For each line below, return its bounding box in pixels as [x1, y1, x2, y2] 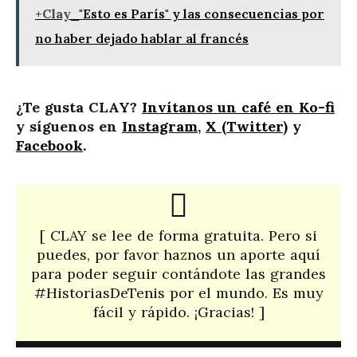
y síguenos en [16, 117, 122, 135]
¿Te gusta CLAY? [16, 98, 142, 116]
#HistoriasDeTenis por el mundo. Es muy [33, 284, 324, 302]
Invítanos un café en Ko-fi [142, 98, 335, 116]
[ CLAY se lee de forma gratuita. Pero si [40, 226, 317, 245]
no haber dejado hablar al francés [35, 30, 249, 46]
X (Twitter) [206, 117, 288, 135]
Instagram [122, 117, 198, 135]
